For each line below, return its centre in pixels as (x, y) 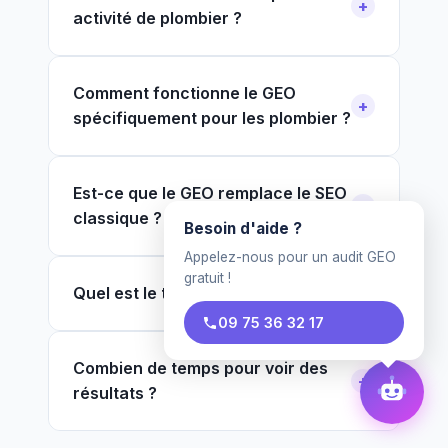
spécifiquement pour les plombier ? (212, 118)
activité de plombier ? (157, 18)
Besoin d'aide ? (243, 228)
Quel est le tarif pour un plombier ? (209, 293)
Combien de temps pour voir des (200, 368)
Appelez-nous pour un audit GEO (290, 257)
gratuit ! (207, 278)
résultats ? (115, 393)
